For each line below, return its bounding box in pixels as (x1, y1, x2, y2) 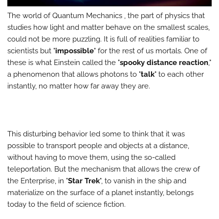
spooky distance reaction (120, 58, 208, 67)
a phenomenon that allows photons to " (7, 69, 141, 79)
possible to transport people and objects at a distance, (7, 141, 189, 150)
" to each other (154, 69, 204, 79)
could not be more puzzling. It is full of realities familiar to (7, 34, 199, 44)
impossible (55, 46, 94, 55)
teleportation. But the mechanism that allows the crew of (7, 164, 200, 174)
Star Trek (68, 176, 100, 185)
